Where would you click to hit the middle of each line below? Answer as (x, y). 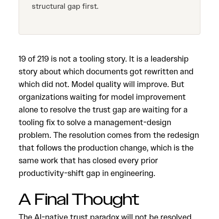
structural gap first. (65, 6)
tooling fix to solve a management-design (95, 122)
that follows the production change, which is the (106, 148)
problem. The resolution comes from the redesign (109, 135)
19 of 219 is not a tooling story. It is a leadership (104, 59)
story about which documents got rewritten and (106, 71)
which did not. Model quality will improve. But (101, 84)
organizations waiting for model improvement (102, 97)
